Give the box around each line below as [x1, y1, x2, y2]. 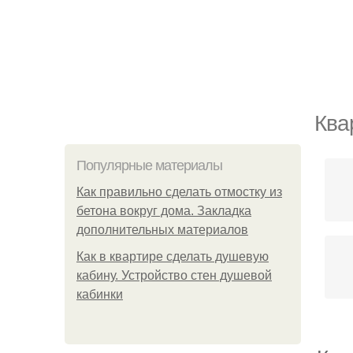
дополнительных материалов [76, 223, 248, 236]
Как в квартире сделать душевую [76, 250, 269, 263]
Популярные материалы [76, 158, 222, 173]
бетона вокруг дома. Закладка [76, 204, 251, 217]
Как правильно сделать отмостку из [76, 185, 282, 199]
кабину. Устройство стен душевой [76, 269, 272, 282]
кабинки [76, 288, 123, 301]
